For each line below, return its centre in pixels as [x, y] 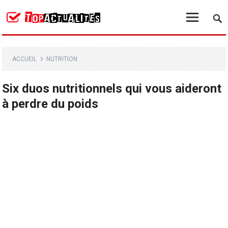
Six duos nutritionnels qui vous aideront [112, 89]
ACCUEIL [25, 59]
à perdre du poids [50, 104]
